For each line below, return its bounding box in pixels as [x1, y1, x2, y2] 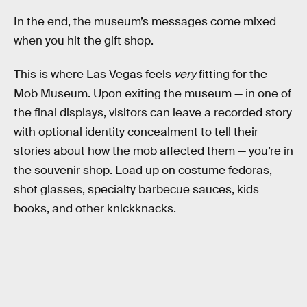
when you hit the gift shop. [14, 33, 153, 48]
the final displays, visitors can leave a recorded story [14, 106, 292, 121]
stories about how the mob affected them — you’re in [14, 144, 293, 159]
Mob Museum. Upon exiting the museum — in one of [14, 86, 291, 101]
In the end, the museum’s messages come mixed [14, 14, 276, 29]
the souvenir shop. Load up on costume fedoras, [14, 163, 272, 178]
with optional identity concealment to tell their [14, 125, 258, 140]
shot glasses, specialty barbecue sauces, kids [14, 182, 259, 197]
